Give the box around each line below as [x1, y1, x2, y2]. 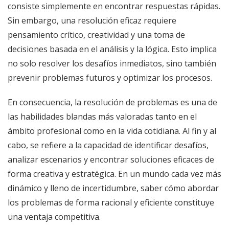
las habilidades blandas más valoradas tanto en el [8, 110, 197, 122]
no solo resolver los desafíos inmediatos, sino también [8, 57, 216, 69]
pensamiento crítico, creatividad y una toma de [8, 29, 185, 40]
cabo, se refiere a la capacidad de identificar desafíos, [8, 139, 209, 151]
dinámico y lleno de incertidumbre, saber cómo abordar [8, 182, 219, 194]
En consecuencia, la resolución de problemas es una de [8, 96, 217, 108]
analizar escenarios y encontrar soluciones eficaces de [8, 153, 214, 165]
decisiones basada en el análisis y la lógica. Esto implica [8, 43, 217, 55]
